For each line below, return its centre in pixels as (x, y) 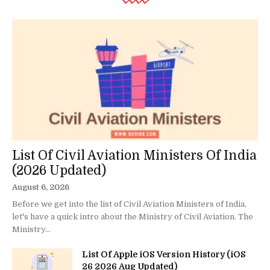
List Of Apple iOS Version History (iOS (164, 255)
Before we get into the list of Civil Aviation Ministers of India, (129, 204)
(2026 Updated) (59, 171)
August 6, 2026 (41, 187)
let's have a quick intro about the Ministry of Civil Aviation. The (133, 217)
